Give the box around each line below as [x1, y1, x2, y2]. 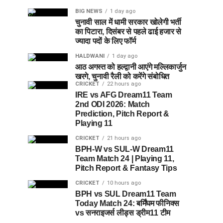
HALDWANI [75, 52, 105, 59]
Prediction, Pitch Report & [75, 109, 169, 118]
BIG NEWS [75, 7, 103, 14]
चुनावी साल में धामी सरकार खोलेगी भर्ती [75, 17, 181, 26]
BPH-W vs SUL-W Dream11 [75, 144, 174, 153]
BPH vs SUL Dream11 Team [75, 189, 176, 198]
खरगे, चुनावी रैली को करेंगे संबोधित [75, 72, 169, 81]
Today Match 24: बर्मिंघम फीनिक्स [75, 199, 179, 208]
